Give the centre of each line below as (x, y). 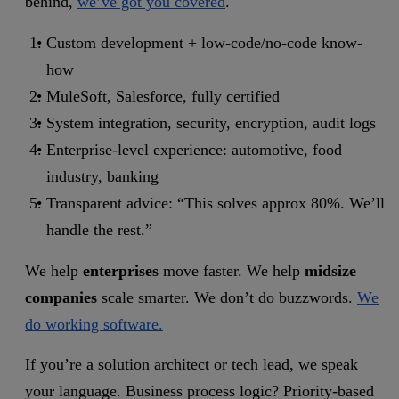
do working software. (94, 325)
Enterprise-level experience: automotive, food (194, 150)
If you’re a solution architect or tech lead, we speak (191, 365)
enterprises (121, 271)
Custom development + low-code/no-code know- (204, 43)
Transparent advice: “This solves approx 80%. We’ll (215, 204)
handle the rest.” (99, 230)
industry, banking (102, 177)
